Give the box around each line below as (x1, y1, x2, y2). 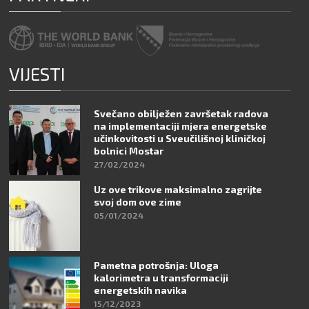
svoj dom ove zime (93, 195, 181, 208)
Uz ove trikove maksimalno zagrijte (93, 183, 262, 195)
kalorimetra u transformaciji (93, 271, 228, 283)
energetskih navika (93, 283, 187, 296)
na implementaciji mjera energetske (93, 119, 267, 132)
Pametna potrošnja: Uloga (93, 259, 219, 271)
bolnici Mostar (93, 144, 163, 157)
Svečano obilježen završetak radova (93, 107, 268, 119)
